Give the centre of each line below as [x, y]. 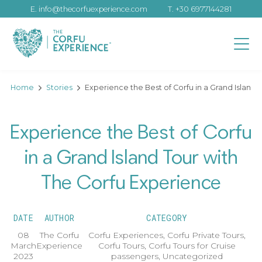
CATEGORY [167, 218]
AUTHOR [59, 218]
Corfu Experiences [126, 235]
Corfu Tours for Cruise [192, 246]
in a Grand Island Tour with [131, 158]
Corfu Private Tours [206, 235]
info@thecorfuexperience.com [93, 9]
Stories [59, 87]
